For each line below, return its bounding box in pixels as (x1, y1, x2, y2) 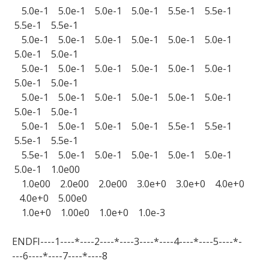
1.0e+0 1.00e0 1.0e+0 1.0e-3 (12, 206, 165, 219)
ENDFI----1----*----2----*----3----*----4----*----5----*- (12, 235, 242, 248)
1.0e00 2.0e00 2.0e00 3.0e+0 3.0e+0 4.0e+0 (12, 177, 244, 190)
